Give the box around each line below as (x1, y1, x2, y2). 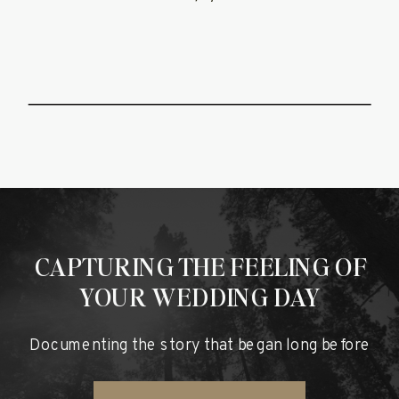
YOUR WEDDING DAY (78, 279, 322, 314)
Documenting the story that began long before (28, 336, 371, 356)
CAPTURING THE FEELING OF (34, 248, 366, 284)
